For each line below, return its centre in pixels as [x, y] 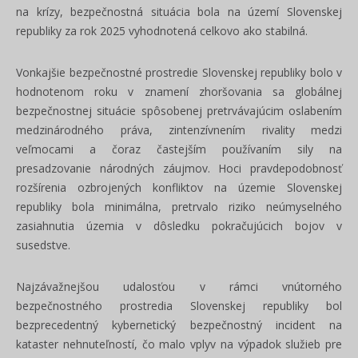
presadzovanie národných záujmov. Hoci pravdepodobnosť [179, 168]
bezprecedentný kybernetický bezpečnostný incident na [179, 325]
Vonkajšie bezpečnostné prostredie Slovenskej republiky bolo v [179, 72]
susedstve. [43, 245]
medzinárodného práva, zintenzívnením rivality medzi [179, 130]
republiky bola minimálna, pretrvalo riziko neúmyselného [179, 207]
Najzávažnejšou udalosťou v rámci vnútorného [179, 286]
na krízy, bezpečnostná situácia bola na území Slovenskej [179, 12]
